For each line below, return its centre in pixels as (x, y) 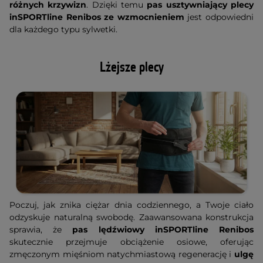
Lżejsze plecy (131, 68)
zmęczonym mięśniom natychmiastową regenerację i (122, 254)
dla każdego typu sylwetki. (63, 29)
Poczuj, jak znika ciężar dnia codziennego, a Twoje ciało (131, 205)
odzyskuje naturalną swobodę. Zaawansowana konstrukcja (131, 218)
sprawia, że (41, 230)
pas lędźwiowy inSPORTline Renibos (163, 230)
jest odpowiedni (219, 17)
